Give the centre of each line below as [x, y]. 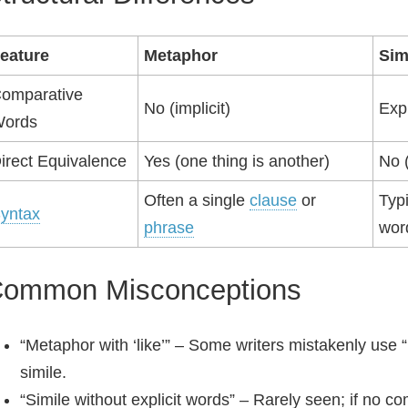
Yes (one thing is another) [237, 161]
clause [273, 200]
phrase [169, 228]
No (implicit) [187, 108]
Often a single [197, 200]
